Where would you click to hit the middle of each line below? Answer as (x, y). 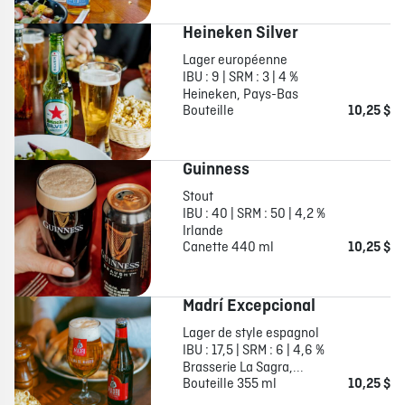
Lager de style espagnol (252, 334)
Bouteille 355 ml (229, 385)
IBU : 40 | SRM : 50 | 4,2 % (254, 215)
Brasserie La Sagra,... (243, 368)
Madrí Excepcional (249, 307)
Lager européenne (235, 61)
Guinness (216, 170)
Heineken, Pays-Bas (240, 95)
